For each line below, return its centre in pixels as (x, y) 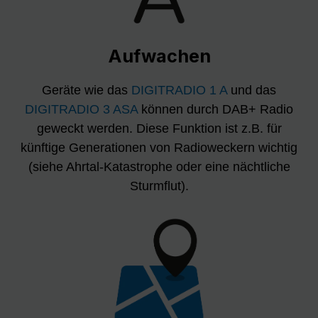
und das (252, 91)
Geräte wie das (87, 91)
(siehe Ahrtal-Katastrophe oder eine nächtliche (159, 167)
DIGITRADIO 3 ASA (81, 110)
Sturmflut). (159, 186)
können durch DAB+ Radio (215, 110)
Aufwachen (159, 56)
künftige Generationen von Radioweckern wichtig (159, 148)
